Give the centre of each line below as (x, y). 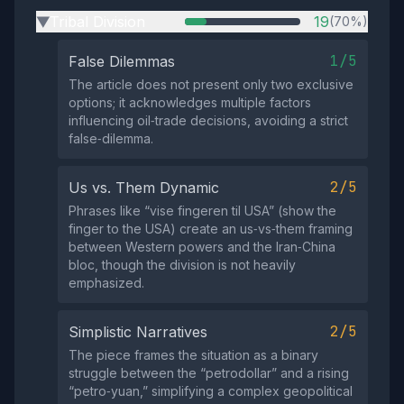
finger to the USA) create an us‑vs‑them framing (211, 229)
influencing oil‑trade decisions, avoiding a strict (208, 120)
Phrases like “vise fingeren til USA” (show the (202, 211)
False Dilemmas (122, 61)
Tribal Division (97, 22)
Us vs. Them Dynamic (144, 188)
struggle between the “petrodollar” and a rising (209, 373)
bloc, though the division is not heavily (182, 265)
